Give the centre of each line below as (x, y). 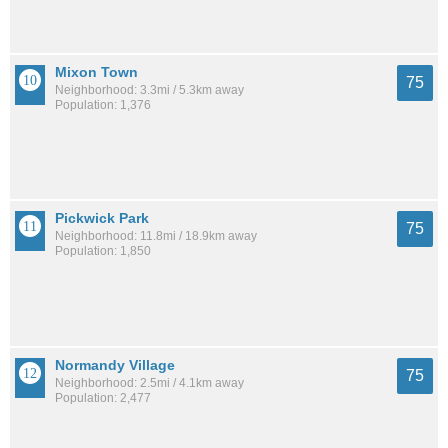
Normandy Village (115, 365)
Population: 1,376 (103, 104)
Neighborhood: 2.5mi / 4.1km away (149, 383)
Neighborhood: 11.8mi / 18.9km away (156, 236)
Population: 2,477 (103, 398)
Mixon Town (96, 71)
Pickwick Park (102, 218)
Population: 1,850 (103, 251)
